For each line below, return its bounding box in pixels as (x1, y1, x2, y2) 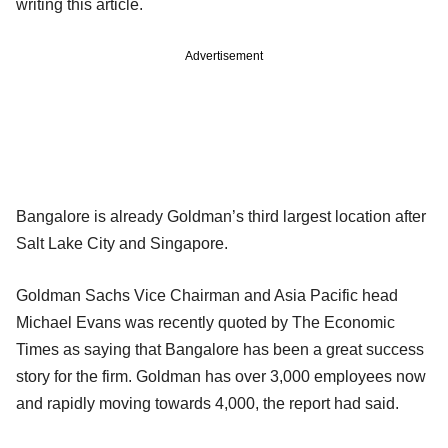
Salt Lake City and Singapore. (16, 234, 228, 252)
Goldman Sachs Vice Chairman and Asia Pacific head (16, 286, 398, 304)
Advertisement (185, 48, 263, 63)
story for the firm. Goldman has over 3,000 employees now (16, 367, 426, 385)
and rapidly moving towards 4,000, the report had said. (16, 394, 399, 412)
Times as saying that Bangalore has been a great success (16, 340, 424, 358)
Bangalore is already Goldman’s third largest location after (16, 207, 426, 225)
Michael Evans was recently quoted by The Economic (16, 313, 395, 331)
